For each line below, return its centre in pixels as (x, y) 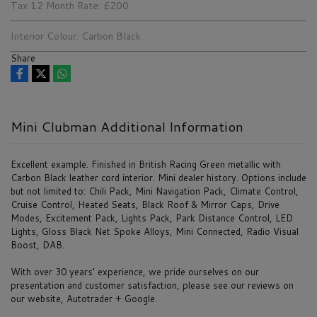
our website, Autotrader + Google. (84, 298)
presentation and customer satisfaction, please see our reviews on (152, 285)
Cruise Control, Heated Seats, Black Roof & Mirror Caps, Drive (145, 204)
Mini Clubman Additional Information (127, 126)
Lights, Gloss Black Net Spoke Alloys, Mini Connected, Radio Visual (155, 231)
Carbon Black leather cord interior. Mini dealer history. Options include (158, 177)
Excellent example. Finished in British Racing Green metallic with (146, 164)
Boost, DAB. (38, 244)
